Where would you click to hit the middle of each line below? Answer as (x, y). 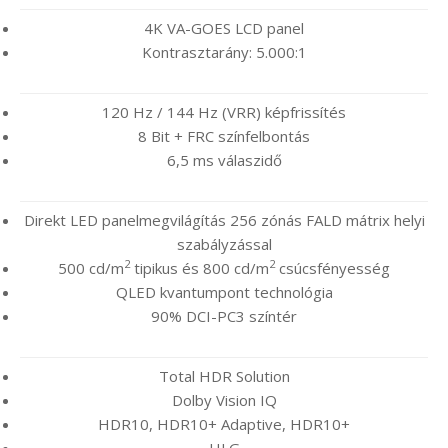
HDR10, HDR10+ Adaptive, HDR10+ (224, 423)
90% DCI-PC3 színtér (224, 315)
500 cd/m (91, 267)
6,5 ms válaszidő (224, 159)
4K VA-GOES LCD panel (224, 27)
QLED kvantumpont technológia (224, 291)
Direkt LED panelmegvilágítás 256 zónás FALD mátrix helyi (224, 219)
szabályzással (224, 243)
